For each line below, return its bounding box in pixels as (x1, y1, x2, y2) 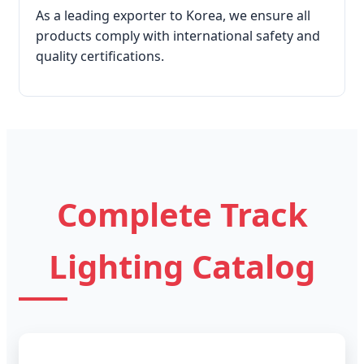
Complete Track (56, 191, 308, 236)
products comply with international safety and (36, 26, 320, 45)
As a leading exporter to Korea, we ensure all (36, 6, 310, 24)
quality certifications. (36, 46, 164, 65)
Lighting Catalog (49, 243, 315, 288)
